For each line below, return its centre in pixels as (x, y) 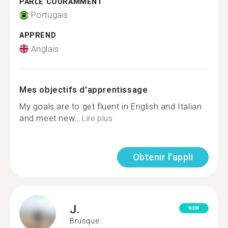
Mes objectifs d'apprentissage (84, 89)
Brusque (84, 221)
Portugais (49, 15)
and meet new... (50, 118)
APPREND (38, 35)
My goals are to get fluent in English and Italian (111, 106)
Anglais (45, 49)
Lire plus (97, 118)
